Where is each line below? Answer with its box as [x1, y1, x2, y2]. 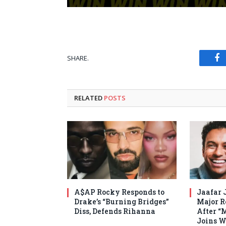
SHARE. [67, 53, 89, 63]
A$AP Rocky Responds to [74, 187, 164, 197]
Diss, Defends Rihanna [74, 206, 155, 216]
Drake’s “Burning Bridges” [74, 197, 169, 207]
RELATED [74, 93, 104, 103]
